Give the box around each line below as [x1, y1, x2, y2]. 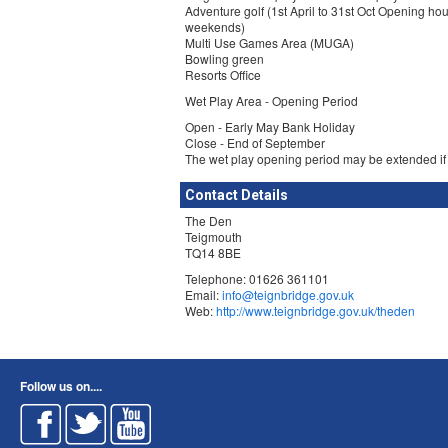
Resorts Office [185, 66, 261, 83]
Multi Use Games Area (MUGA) [185, 34, 354, 51]
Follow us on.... [20, 377, 102, 395]
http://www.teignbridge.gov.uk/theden [216, 302, 415, 319]
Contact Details [185, 187, 288, 203]
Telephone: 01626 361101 [185, 270, 329, 287]
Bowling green [185, 50, 264, 67]
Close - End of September [185, 134, 325, 151]
